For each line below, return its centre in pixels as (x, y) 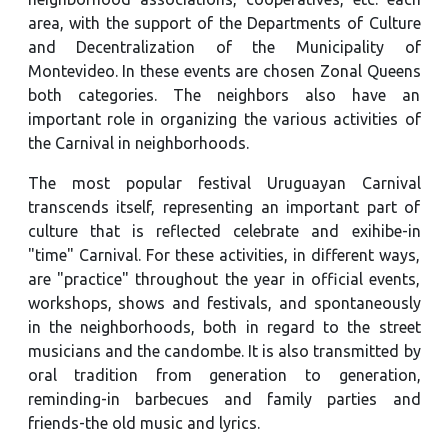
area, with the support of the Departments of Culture (224, 22)
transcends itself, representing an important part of (224, 206)
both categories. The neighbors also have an (224, 94)
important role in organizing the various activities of (224, 118)
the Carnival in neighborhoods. (138, 142)
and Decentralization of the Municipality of (224, 46)
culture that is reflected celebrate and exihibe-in (224, 230)
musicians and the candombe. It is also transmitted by (224, 350)
